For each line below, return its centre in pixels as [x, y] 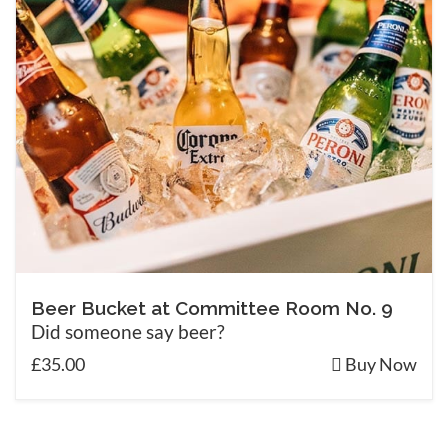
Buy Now [379, 363]
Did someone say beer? [128, 331]
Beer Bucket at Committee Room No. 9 [212, 307]
